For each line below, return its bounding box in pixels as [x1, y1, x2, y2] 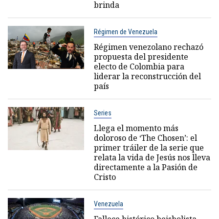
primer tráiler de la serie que [93, 142, 204, 153]
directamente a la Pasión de [93, 162, 197, 173]
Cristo [93, 172, 116, 183]
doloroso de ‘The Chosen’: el [93, 132, 197, 144]
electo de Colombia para [93, 61, 184, 72]
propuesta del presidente [93, 51, 188, 63]
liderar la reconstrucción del [93, 71, 201, 82]
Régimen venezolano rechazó [93, 42, 203, 53]
